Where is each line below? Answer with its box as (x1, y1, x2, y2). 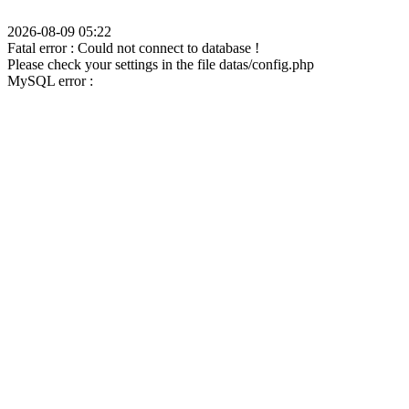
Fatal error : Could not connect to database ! (7, 40, 259, 56)
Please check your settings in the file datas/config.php (7, 57, 314, 72)
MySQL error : (7, 73, 93, 89)
